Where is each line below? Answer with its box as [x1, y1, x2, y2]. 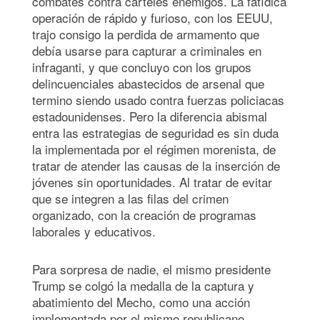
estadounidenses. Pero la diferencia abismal [32, 106, 267, 125]
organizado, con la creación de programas [32, 205, 256, 224]
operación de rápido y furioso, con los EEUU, [32, 8, 273, 26]
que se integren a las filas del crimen [32, 189, 229, 207]
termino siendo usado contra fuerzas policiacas [32, 90, 284, 109]
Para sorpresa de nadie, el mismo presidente [32, 259, 271, 278]
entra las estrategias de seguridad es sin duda [32, 123, 279, 141]
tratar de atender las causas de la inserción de [32, 156, 280, 174]
